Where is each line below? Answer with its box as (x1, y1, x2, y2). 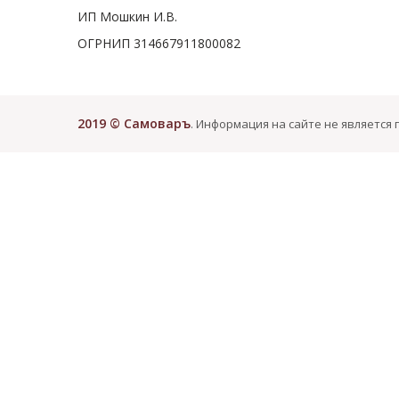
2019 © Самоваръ (77, 114, 191, 132)
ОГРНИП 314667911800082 (77, 34, 240, 52)
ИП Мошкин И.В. (77, 7, 177, 25)
